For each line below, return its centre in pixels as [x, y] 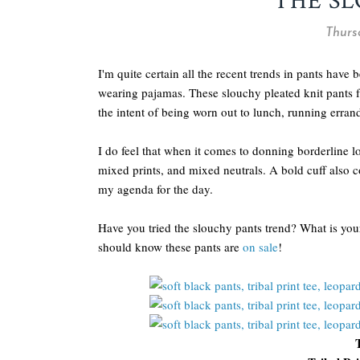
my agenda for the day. [155, 189]
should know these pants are [170, 247]
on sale [260, 247]
